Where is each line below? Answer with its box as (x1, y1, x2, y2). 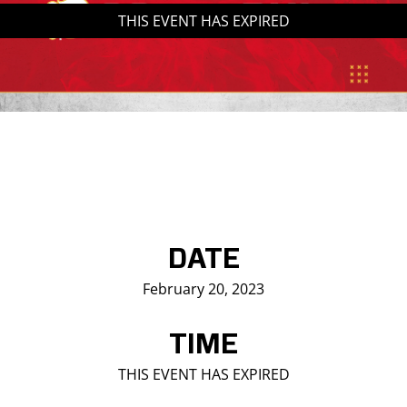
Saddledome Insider (22, 17, 164, 33)
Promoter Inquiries (22, 91, 154, 106)
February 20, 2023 (143, 279, 264, 300)
